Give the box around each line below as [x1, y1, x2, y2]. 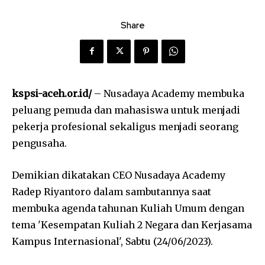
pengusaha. [12, 137, 67, 149]
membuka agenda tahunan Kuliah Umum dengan [12, 202, 244, 214]
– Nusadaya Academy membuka [92, 87, 244, 99]
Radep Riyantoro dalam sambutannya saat [12, 185, 211, 198]
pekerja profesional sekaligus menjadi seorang [12, 120, 238, 132]
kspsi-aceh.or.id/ [12, 87, 92, 99]
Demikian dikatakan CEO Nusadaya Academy [12, 169, 225, 181]
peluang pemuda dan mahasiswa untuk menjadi [12, 104, 240, 116]
